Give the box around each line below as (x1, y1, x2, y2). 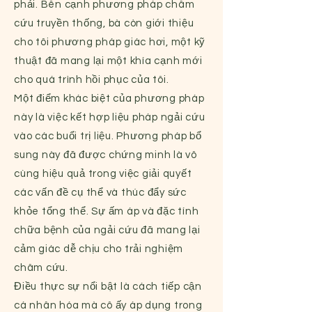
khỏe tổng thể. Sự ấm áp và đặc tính (14, 206, 199, 217)
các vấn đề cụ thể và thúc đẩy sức (14, 187, 187, 198)
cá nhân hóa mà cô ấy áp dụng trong (14, 300, 203, 311)
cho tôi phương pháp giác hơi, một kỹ (14, 37, 205, 47)
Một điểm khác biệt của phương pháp (14, 93, 205, 104)
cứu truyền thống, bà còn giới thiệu (14, 18, 194, 29)
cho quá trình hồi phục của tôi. (14, 75, 169, 85)
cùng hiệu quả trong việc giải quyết (14, 169, 192, 179)
